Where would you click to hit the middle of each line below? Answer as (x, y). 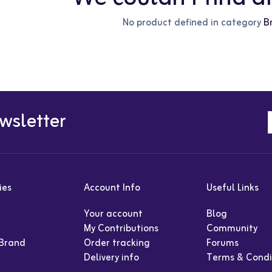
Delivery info (112, 258)
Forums (222, 244)
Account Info (112, 189)
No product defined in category (193, 23)
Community (232, 229)
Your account (114, 215)
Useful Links (232, 189)
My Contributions (121, 229)
